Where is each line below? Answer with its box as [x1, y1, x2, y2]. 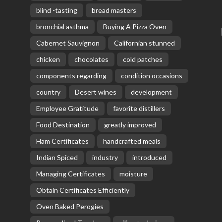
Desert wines [74, 87, 116, 96]
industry [92, 153, 118, 162]
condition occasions [120, 71, 182, 80]
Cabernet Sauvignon [36, 38, 100, 47]
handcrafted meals [103, 136, 161, 145]
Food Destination [36, 120, 90, 129]
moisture [119, 169, 147, 178]
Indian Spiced [36, 153, 78, 162]
